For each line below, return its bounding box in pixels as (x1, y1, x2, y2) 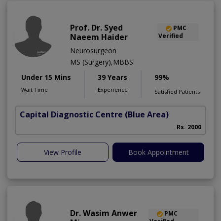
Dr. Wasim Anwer (70, 208, 137, 219)
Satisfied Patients (154, 88, 200, 96)
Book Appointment (128, 147, 189, 157)
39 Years (98, 73, 127, 82)
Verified (158, 32, 183, 40)
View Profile (44, 147, 81, 157)
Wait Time (21, 86, 48, 94)
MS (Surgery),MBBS (70, 57, 133, 67)
